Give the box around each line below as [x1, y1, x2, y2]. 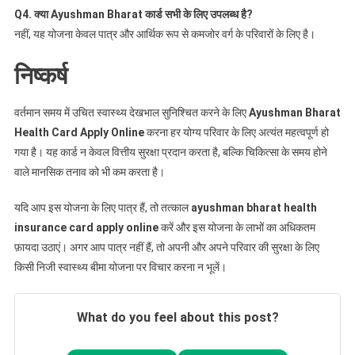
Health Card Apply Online [13, 125, 144, 139]
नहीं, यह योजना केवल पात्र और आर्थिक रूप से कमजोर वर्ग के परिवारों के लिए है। [13, 27, 315, 40]
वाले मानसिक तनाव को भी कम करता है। [13, 165, 165, 178]
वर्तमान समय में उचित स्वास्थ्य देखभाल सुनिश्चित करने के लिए [13, 105, 249, 119]
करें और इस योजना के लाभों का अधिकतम [158, 220, 315, 234]
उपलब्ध [209, 7, 239, 21]
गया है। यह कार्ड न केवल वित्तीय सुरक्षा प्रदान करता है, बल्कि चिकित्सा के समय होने [13, 145, 327, 158]
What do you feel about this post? [76, 309, 279, 325]
